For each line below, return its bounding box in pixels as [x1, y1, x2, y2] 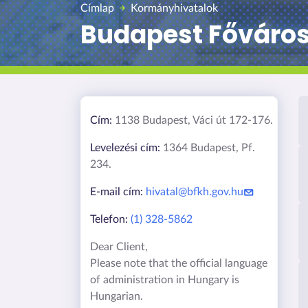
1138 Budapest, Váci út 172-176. [111, 114, 273, 126]
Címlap [80, 3, 114, 14]
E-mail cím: [89, 186, 146, 197]
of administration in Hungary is [89, 274, 239, 285]
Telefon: [89, 213, 128, 225]
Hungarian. [89, 290, 143, 302]
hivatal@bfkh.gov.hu [145, 186, 243, 197]
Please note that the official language [89, 257, 267, 269]
